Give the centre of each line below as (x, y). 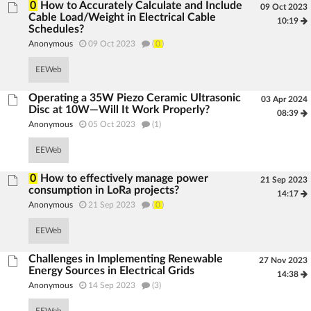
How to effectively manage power (125, 178)
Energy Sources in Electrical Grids (112, 271)
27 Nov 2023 (283, 260)
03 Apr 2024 (284, 99)
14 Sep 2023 (112, 285)
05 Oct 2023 (112, 124)
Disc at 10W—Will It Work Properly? (119, 110)
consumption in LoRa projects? (104, 190)
